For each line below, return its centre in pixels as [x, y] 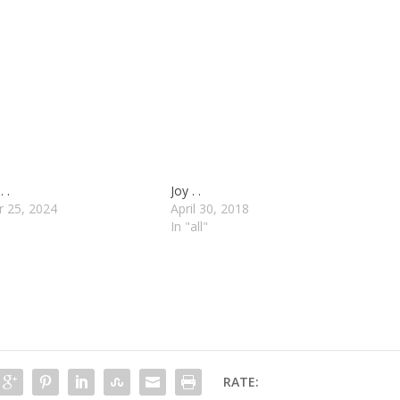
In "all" [189, 226]
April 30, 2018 [209, 208]
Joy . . [185, 190]
